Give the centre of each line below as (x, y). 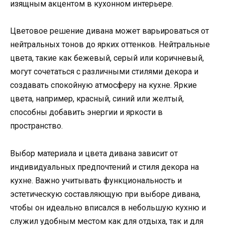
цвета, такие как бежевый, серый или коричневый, (107, 58)
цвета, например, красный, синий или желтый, (97, 99)
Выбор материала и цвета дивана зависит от (94, 153)
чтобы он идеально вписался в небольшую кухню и (108, 207)
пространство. (36, 126)
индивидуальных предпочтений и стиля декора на (104, 167)
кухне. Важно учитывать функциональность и (96, 180)
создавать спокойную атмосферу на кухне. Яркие (103, 85)
